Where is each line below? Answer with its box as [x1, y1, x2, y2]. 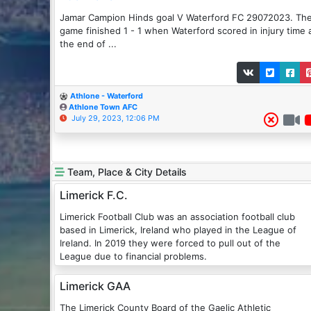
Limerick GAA [60, 279, 131, 294]
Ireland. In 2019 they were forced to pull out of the [60, 237, 280, 249]
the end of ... [60, 38, 117, 50]
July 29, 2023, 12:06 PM [72, 114, 160, 124]
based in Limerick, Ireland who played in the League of [60, 224, 296, 236]
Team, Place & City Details [67, 166, 187, 178]
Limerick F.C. [60, 188, 128, 203]
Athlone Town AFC [69, 103, 137, 112]
